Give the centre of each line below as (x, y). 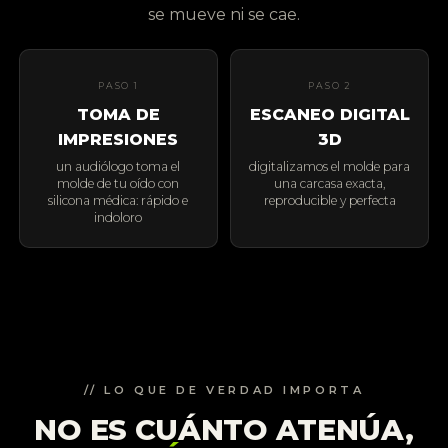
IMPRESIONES (118, 140)
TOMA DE (118, 115)
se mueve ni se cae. (224, 14)
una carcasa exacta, (330, 184)
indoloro (118, 218)
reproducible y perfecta (329, 201)
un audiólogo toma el (118, 167)
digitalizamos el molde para (330, 167)
